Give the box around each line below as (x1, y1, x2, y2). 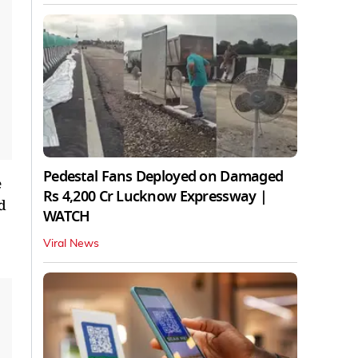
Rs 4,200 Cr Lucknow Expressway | (43, 185, 267, 207)
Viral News (43, 237, 99, 249)
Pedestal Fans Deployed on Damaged (43, 165, 284, 187)
